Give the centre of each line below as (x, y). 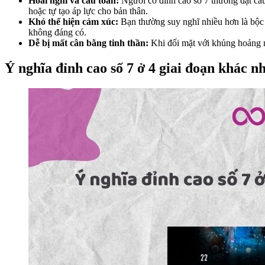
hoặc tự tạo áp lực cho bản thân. (88, 11)
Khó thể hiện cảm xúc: (75, 22)
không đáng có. (57, 33)
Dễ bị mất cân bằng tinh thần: (88, 43)
